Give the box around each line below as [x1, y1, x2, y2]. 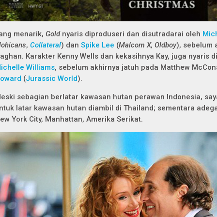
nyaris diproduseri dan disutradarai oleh [62, 30, 202, 38]
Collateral [30, 41, 61, 49]
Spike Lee [81, 41, 114, 49]
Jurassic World [26, 74, 77, 83]
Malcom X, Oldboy [119, 41, 176, 49]
